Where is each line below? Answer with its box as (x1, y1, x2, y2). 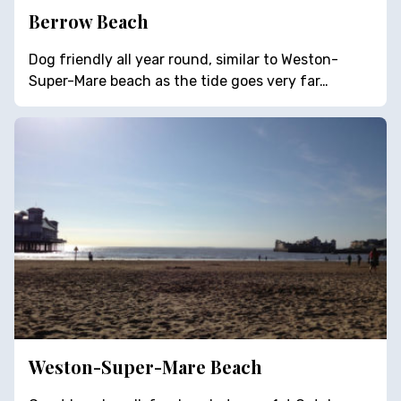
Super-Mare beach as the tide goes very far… (29, 73, 328, 90)
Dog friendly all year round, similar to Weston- (29, 51, 338, 69)
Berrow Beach (29, 9, 149, 34)
